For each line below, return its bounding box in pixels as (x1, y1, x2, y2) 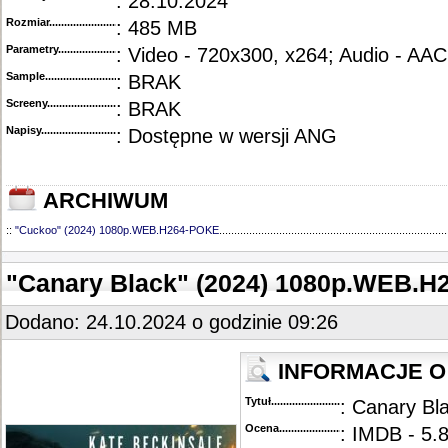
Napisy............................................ (6, 124, 173, 136)
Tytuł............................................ (245, 395, 403, 407)
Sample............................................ (6, 70, 177, 82)
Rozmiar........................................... (6, 16, 178, 28)
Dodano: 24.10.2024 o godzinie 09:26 (5, 311, 338, 333)
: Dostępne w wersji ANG (116, 125, 337, 147)
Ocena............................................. (245, 422, 414, 434)
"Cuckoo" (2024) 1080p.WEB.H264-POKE (15, 224, 219, 236)
